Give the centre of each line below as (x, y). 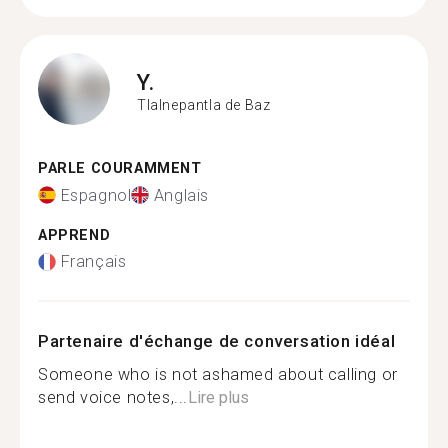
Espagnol (96, 195)
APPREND (74, 235)
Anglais (181, 195)
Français (93, 261)
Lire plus (219, 397)
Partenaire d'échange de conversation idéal (217, 341)
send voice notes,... (113, 397)
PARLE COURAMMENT (120, 168)
